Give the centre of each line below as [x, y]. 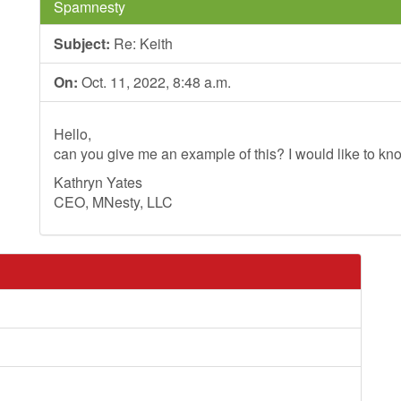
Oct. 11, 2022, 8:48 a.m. [154, 82]
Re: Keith [141, 43]
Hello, [73, 134]
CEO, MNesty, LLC [113, 202]
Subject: [82, 43]
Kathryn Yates [98, 182]
